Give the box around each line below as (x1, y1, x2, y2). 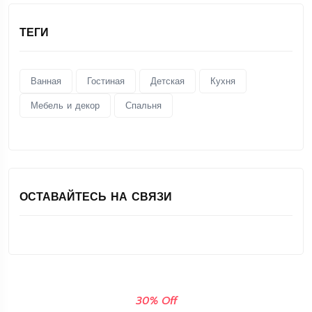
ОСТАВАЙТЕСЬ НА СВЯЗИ (19, 189, 172, 206)
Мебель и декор (31, 99, 100, 113)
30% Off (135, 293, 177, 309)
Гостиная (87, 75, 125, 88)
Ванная (31, 75, 61, 88)
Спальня (125, 99, 162, 113)
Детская (150, 75, 185, 88)
